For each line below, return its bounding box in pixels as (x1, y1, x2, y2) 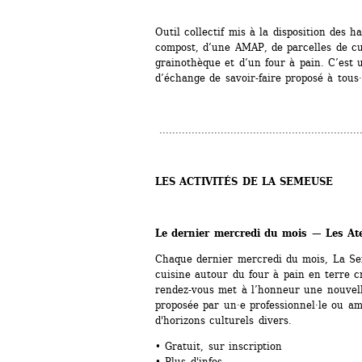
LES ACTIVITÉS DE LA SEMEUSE (155, 175, 334, 188)
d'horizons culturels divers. (155, 314, 292, 327)
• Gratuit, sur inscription (155, 340, 282, 353)
